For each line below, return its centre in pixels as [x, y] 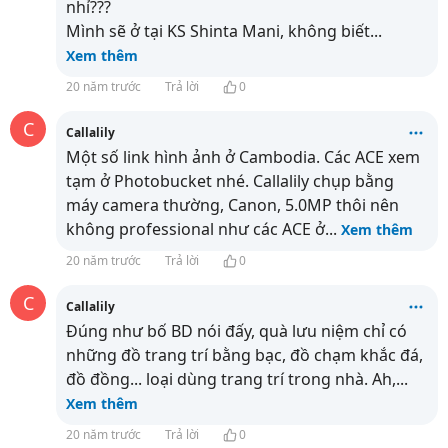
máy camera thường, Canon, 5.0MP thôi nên [232, 205]
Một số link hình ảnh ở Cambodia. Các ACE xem [243, 157]
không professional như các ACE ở [195, 229]
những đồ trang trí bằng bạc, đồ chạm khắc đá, [244, 355]
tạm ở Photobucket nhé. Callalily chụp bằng [230, 181]
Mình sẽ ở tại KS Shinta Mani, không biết [218, 31]
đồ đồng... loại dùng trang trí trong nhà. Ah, [231, 379]
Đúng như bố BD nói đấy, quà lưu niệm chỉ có [236, 331]
